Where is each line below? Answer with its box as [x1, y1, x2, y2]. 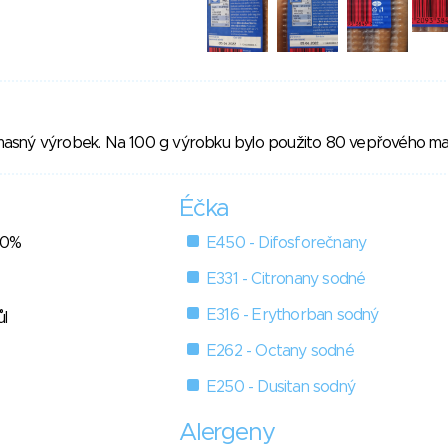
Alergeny [179, 421, 275, 446]
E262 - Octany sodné [207, 343, 354, 360]
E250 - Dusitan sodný [207, 379, 355, 396]
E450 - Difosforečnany [207, 235, 367, 252]
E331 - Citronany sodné [207, 271, 366, 288]
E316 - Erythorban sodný [207, 307, 379, 324]
